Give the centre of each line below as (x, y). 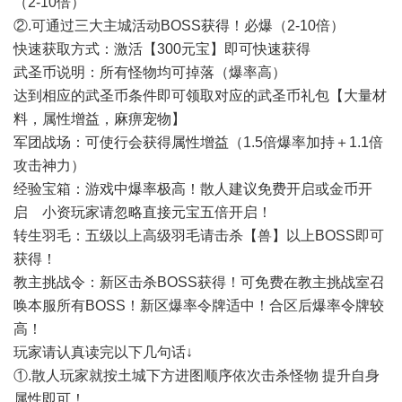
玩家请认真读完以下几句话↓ (103, 352)
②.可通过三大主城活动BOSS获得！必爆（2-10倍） (179, 26)
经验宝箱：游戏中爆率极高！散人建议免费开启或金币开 (193, 189)
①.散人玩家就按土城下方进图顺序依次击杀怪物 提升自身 (197, 376)
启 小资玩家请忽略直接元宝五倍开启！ (143, 212)
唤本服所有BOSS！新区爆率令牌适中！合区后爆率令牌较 (199, 306)
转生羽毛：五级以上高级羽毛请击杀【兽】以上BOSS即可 (199, 236)
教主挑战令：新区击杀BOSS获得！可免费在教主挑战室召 (199, 282)
